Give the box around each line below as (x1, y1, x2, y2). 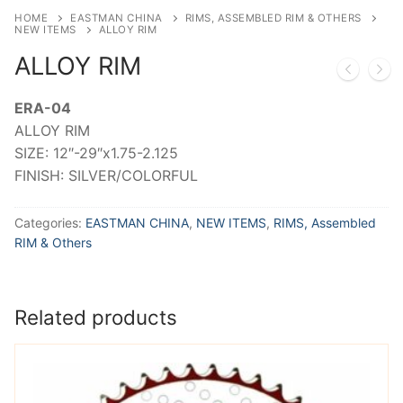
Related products (14, 305, 177, 329)
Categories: (14, 215, 85, 231)
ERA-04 (14, 98, 71, 117)
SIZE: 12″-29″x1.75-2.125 (14, 143, 178, 162)
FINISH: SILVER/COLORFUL (14, 166, 198, 184)
